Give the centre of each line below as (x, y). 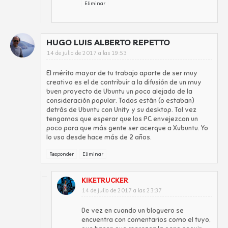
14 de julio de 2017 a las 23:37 (122, 190)
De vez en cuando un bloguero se (133, 211)
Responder (62, 154)
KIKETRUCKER (105, 180)
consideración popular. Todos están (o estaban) (120, 101)
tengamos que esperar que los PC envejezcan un (122, 119)
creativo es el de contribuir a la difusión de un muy (124, 82)
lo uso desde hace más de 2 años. (99, 137)
